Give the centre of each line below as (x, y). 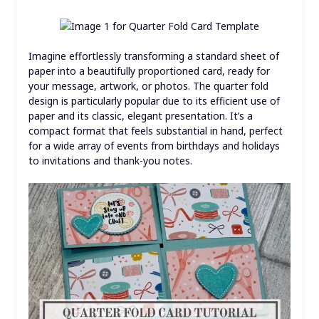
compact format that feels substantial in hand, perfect (155, 131)
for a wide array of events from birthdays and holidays (154, 146)
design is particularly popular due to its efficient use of (154, 101)
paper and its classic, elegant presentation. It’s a (140, 116)
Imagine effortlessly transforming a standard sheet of (153, 56)
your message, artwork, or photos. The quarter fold (148, 86)
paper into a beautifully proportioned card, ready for (149, 71)
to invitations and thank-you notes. (110, 161)
